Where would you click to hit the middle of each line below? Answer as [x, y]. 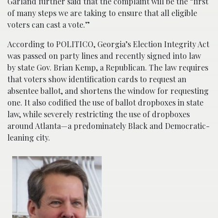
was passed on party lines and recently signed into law [104, 56]
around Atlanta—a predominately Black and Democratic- [109, 126]
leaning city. [29, 138]
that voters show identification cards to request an [97, 79]
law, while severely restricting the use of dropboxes [99, 114]
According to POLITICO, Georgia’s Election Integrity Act [108, 44]
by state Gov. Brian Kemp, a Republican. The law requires [108, 68]
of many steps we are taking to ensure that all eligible [102, 13]
